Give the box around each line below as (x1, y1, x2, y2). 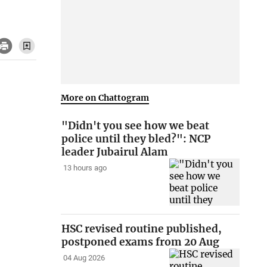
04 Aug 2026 (63, 253, 105, 263)
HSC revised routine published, (61, 222, 222, 236)
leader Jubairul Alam (61, 145, 169, 159)
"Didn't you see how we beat (61, 119, 210, 133)
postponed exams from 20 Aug (61, 235, 220, 249)
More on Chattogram (61, 92, 150, 103)
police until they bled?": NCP (61, 132, 211, 146)
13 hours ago (63, 163, 107, 173)
